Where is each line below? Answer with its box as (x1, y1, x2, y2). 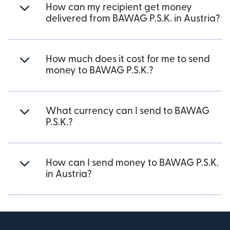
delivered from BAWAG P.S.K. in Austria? (46, 13, 220, 24)
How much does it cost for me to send (46, 54, 210, 64)
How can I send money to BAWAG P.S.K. (46, 158, 219, 168)
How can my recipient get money (46, 2, 192, 12)
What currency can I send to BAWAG (46, 106, 209, 116)
